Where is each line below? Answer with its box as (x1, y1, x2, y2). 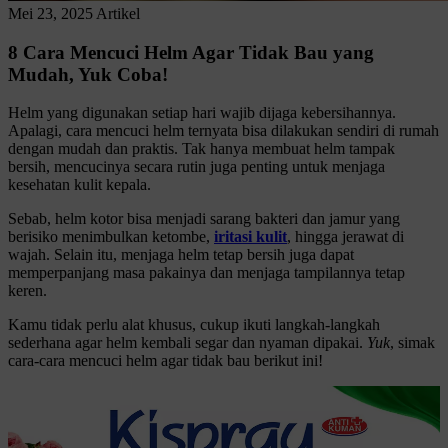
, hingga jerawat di (287, 228, 404, 246)
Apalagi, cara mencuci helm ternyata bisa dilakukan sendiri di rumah (8, 122, 439, 140)
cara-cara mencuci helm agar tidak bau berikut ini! (8, 352, 323, 370)
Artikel (96, 5, 140, 22)
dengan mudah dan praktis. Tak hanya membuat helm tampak (8, 140, 395, 158)
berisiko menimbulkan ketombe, (8, 228, 214, 246)
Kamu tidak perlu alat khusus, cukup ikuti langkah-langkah (8, 316, 380, 334)
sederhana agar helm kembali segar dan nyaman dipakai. (8, 334, 367, 352)
